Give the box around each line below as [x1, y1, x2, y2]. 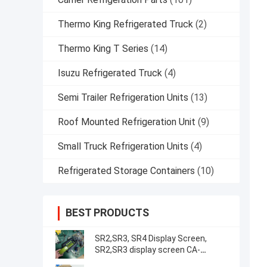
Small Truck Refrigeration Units [58, 141, 188, 153]
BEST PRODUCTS [66, 206, 149, 219]
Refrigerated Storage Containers [58, 165, 195, 177]
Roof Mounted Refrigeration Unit [58, 116, 195, 128]
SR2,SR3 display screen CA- [95, 245, 200, 255]
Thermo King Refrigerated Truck [58, 18, 193, 30]
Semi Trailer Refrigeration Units [58, 92, 188, 104]
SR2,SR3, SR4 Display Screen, [95, 234, 207, 244]
